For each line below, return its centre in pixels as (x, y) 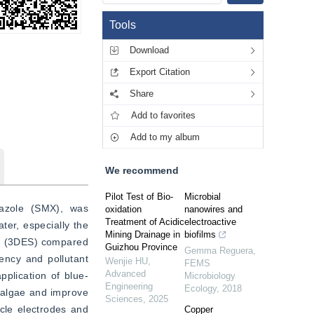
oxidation (123, 209)
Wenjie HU (127, 261)
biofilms (200, 234)
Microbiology (210, 276)
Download (149, 50)
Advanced (125, 274)
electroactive (210, 222)
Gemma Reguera (219, 251)
